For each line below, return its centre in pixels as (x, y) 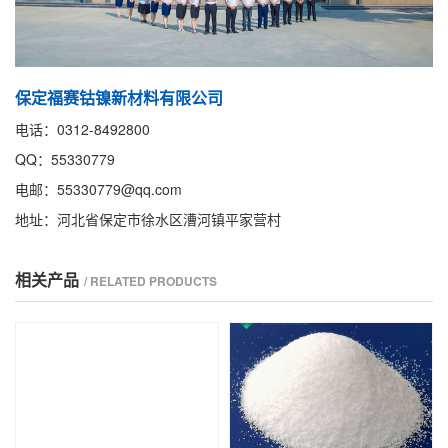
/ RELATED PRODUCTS (150, 280)
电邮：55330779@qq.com (98, 188)
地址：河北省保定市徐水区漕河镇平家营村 (148, 218)
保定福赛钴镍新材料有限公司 (119, 97)
